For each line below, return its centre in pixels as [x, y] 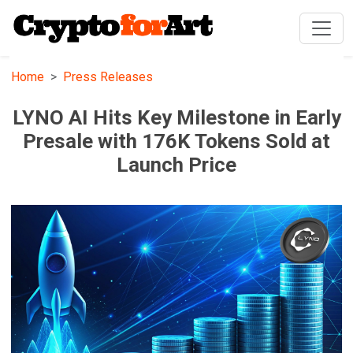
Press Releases [108, 77]
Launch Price [176, 165]
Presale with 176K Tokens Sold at [176, 141]
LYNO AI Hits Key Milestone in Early [176, 118]
